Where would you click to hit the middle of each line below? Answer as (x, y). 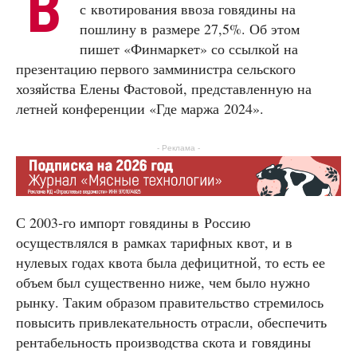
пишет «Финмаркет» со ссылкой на (189, 48)
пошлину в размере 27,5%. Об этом (190, 28)
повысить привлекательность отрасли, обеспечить (171, 322)
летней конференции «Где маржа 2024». (140, 108)
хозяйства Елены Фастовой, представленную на (164, 88)
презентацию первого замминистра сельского (156, 68)
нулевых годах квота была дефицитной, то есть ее (171, 263)
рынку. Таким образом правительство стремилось (170, 302)
